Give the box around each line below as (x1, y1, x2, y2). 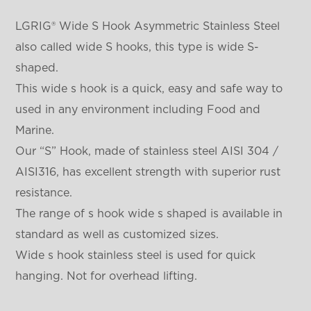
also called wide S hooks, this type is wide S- (15, 41, 260, 53)
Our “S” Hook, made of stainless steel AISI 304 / (15, 145, 279, 157)
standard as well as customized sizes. (15, 228, 219, 240)
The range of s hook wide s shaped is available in (15, 208, 283, 219)
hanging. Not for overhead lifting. (15, 270, 198, 282)
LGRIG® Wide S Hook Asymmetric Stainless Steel (15, 20, 280, 32)
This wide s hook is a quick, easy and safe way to (15, 83, 283, 94)
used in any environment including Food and (15, 103, 261, 115)
